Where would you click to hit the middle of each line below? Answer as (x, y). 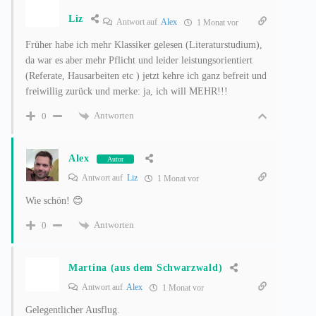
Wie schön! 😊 (54, 201)
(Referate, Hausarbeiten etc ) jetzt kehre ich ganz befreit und (146, 76)
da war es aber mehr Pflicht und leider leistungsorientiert (139, 61)
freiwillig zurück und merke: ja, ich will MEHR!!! (127, 92)
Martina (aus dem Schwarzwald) (146, 268)
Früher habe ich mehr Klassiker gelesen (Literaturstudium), (144, 45)
